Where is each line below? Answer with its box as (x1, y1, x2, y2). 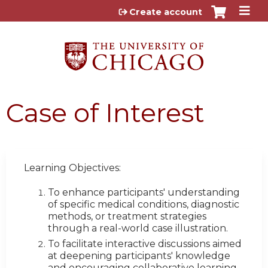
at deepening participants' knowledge (48, 250, 230, 262)
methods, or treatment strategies (48, 211, 206, 223)
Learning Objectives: (24, 162, 121, 173)
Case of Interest (6, 96, 205, 129)
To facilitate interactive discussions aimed (48, 238, 242, 250)
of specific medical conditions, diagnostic (48, 199, 239, 211)
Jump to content (93, 4, 175, 15)
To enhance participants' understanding (48, 187, 240, 199)
